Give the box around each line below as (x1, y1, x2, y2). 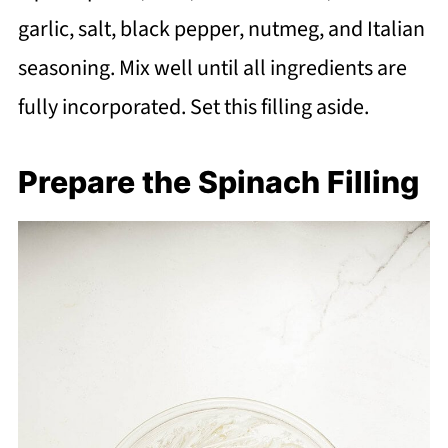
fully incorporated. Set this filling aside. (17, 90, 369, 123)
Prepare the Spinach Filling (17, 163, 419, 200)
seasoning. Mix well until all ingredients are (17, 51, 407, 84)
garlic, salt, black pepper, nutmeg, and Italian (17, 12, 425, 45)
